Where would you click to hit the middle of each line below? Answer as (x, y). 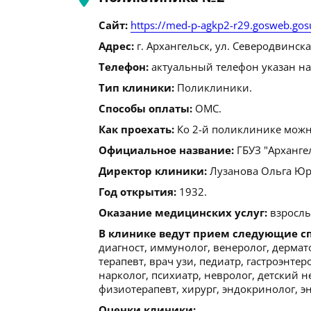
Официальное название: (166, 150)
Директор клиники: (153, 171)
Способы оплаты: (145, 108)
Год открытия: (137, 192)
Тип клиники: (136, 87)
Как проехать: (136, 129)
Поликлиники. (213, 87)
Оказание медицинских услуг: (183, 212)
